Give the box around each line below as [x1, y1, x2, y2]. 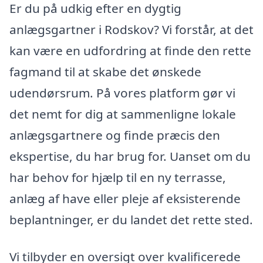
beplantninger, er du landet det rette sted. [9, 211, 253, 228]
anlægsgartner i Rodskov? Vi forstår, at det [9, 21, 254, 38]
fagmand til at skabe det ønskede [9, 63, 201, 80]
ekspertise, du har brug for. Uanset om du [9, 147, 251, 164]
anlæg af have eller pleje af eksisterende [9, 190, 241, 207]
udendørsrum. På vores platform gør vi [9, 84, 235, 101]
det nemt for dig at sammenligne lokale [9, 105, 236, 122]
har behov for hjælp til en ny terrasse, [9, 168, 226, 186]
